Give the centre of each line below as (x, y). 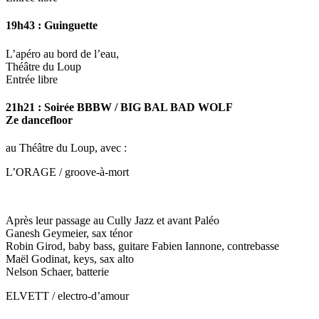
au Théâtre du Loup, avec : (66, 148)
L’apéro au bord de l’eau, (62, 53)
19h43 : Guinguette (52, 26)
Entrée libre (32, 79)
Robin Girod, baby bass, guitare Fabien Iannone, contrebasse (142, 246)
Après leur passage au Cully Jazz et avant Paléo (113, 221)
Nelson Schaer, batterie (57, 272)
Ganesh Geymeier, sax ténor (69, 234)
